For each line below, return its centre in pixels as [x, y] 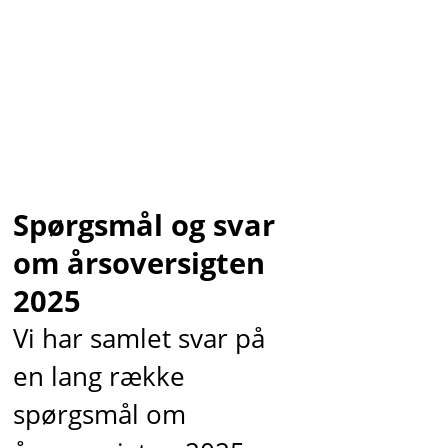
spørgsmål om [99, 414]
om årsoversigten [138, 262]
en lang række [98, 376]
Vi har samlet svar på [138, 338]
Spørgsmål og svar [143, 224]
